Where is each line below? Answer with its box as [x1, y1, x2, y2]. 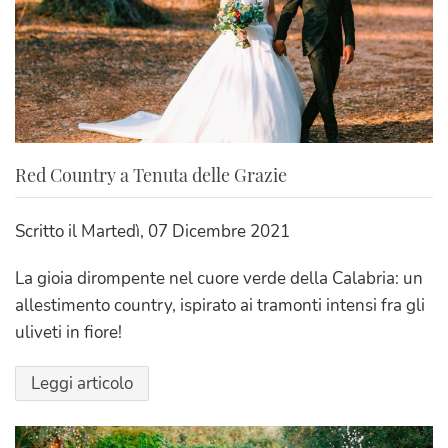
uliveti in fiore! [15, 320, 122, 344]
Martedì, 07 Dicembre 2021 [81, 219, 290, 243]
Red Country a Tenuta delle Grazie [15, 162, 287, 187]
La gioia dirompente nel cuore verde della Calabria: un [15, 266, 423, 290]
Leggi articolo [31, 371, 133, 395]
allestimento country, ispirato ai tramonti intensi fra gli [15, 293, 425, 317]
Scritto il [15, 219, 81, 243]
